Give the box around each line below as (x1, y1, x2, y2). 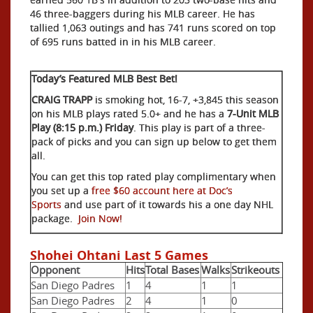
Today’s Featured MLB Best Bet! (31, 72, 177, 86)
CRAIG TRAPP (31, 93, 95, 107)
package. (31, 212, 78, 226)
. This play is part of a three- (133, 121, 265, 135)
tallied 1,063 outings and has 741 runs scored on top (30, 21, 276, 35)
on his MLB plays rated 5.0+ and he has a (31, 107, 227, 121)
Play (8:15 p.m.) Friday (31, 121, 133, 135)
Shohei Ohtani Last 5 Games (30, 247, 208, 265)
